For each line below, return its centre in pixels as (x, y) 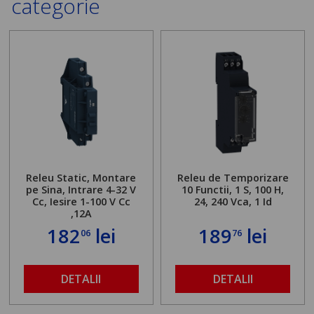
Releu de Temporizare (233, 177)
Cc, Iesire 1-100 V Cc (81, 201)
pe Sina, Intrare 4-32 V (81, 189)
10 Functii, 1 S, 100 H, (233, 189)
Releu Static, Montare (81, 177)
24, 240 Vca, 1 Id (233, 201)
